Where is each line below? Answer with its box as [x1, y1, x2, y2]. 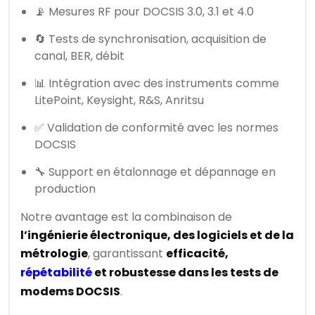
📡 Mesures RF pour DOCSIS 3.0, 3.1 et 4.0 [34, 4, 254, 20]
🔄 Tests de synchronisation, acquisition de [34, 31, 266, 48]
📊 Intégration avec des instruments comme [34, 75, 279, 92]
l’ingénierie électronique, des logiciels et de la [20, 227, 294, 244]
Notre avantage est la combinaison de [20, 209, 232, 226]
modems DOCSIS [20, 283, 120, 300]
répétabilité [20, 264, 92, 281]
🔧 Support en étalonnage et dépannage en [34, 164, 276, 181]
